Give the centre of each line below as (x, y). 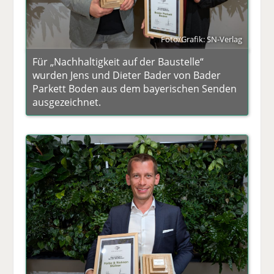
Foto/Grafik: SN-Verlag (201, 39)
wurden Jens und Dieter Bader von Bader (127, 76)
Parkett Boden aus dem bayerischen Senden (135, 89)
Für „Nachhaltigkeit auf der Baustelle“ (118, 62)
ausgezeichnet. (67, 102)
